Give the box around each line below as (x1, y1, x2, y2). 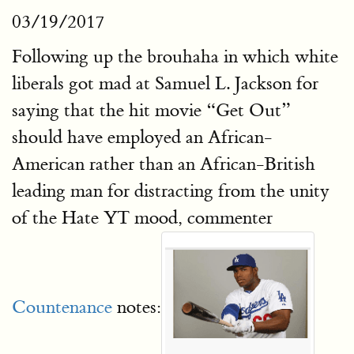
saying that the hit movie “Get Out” (12, 99, 291, 122)
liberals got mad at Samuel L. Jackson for (12, 72, 318, 95)
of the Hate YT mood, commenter (12, 206, 273, 229)
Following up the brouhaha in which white (12, 45, 338, 68)
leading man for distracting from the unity (12, 179, 330, 202)
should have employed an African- (12, 126, 272, 149)
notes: (112, 295, 161, 318)
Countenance (12, 295, 112, 318)
